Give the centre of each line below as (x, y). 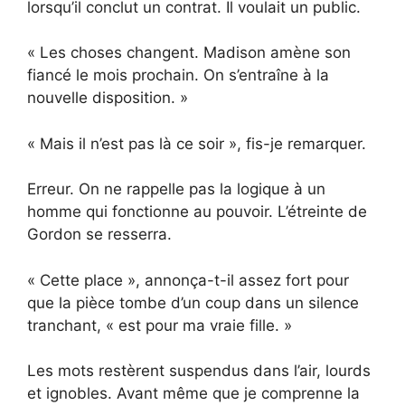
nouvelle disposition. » (108, 98)
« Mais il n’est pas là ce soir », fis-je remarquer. (197, 143)
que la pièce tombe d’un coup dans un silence (193, 302)
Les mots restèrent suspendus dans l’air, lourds (199, 371)
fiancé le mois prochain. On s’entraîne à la (178, 75)
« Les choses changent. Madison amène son (189, 53)
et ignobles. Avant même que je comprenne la (193, 394)
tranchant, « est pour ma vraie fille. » (160, 325)
